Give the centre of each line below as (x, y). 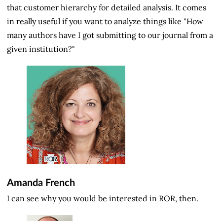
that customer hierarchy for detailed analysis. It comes (107, 8)
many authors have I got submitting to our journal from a (110, 35)
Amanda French (41, 183)
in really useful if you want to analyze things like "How (105, 21)
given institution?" (41, 49)
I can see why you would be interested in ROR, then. (103, 198)
